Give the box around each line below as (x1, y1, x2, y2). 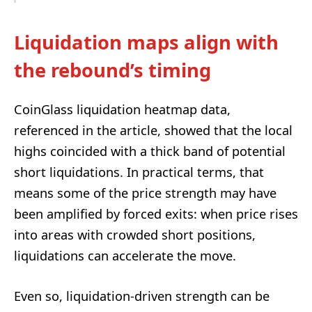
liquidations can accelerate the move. (14, 247, 236, 264)
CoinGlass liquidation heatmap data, (14, 100, 231, 118)
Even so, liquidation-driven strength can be (14, 287, 270, 304)
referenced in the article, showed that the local (14, 121, 292, 139)
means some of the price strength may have (14, 184, 276, 201)
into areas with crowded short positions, (14, 226, 256, 243)
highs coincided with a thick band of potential (14, 142, 286, 159)
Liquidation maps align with (14, 29, 279, 56)
